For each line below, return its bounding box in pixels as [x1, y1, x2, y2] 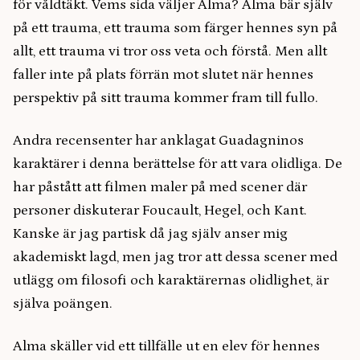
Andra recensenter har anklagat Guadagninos [13, 133, 304, 149]
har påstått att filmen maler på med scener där [13, 179, 307, 195]
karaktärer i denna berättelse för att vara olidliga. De [13, 156, 342, 172]
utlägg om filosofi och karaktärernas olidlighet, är [13, 272, 329, 288]
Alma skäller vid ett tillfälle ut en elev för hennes [13, 338, 320, 354]
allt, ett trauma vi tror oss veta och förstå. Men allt [13, 43, 327, 59]
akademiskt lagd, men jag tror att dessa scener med [13, 249, 337, 265]
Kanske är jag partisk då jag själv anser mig [13, 226, 288, 242]
